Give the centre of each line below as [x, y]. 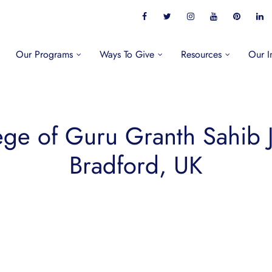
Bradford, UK [136, 165]
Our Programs [44, 54]
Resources [201, 54]
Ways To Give [127, 54]
